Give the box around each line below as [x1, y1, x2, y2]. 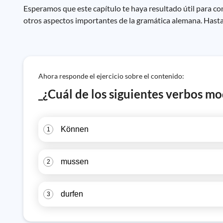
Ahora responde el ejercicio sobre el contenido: [38, 72, 184, 80]
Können [61, 125, 89, 133]
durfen [61, 190, 83, 198]
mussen [61, 157, 89, 166]
